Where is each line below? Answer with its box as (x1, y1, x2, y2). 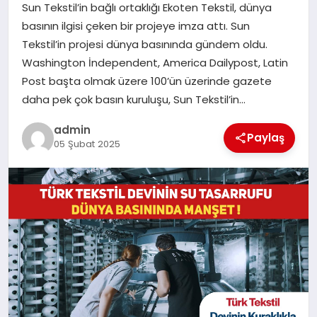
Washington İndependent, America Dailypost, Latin (21, 55, 288, 71)
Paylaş (247, 130, 285, 146)
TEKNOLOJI (18, 83, 74, 98)
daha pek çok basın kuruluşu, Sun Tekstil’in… (21, 92, 246, 108)
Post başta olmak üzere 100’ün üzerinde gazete (21, 74, 272, 89)
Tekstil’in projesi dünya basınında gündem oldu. (21, 37, 267, 52)
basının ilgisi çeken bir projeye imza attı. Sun (21, 18, 250, 34)
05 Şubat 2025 (53, 137, 120, 151)
